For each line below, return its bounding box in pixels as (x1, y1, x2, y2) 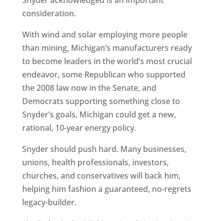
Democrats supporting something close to (22, 96, 180, 107)
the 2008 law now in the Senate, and (22, 82, 156, 94)
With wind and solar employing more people (22, 29, 187, 40)
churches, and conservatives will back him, (22, 170, 181, 182)
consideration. (22, 8, 76, 19)
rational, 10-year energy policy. (22, 122, 136, 134)
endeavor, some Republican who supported (22, 69, 185, 80)
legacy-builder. (22, 197, 76, 208)
